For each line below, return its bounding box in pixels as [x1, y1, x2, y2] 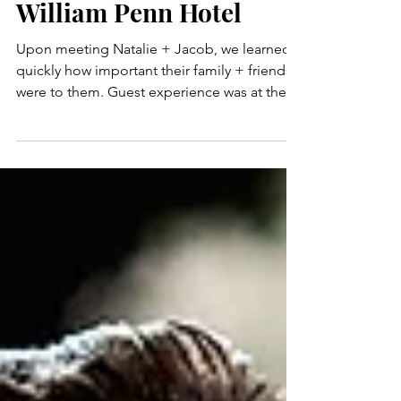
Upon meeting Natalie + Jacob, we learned [16, 80, 291, 97]
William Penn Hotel [16, 35, 242, 68]
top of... [16, 144, 66, 161]
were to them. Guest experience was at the [16, 123, 286, 140]
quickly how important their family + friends [16, 101, 292, 118]
